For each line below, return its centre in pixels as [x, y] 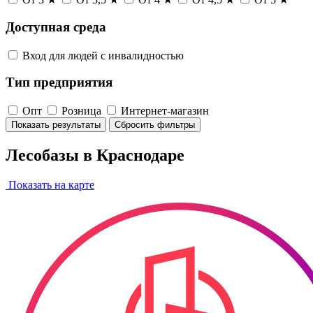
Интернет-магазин [165, 110]
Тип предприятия [59, 82]
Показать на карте [50, 184]
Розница [81, 110]
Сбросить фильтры [155, 124]
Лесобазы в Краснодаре [95, 155]
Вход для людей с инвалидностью [103, 55]
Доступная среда [56, 27]
